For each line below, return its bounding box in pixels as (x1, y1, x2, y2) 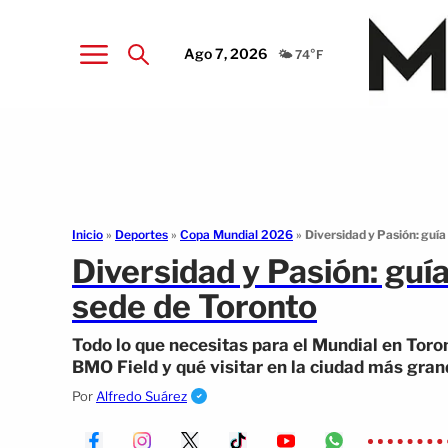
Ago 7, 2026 (184, 44, 268, 62)
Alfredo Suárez (96, 388, 187, 404)
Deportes (115, 227, 168, 242)
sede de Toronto (72, 287, 317, 326)
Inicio (72, 227, 103, 242)
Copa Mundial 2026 (180, 227, 293, 242)
